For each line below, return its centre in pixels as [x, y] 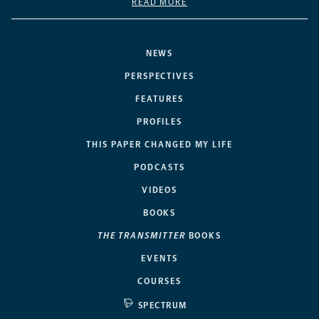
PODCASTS [159, 167]
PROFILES [159, 121]
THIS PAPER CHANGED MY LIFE [159, 144]
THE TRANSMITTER [141, 235]
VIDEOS [159, 190]
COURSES [159, 281]
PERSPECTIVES [159, 76]
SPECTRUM [163, 305]
